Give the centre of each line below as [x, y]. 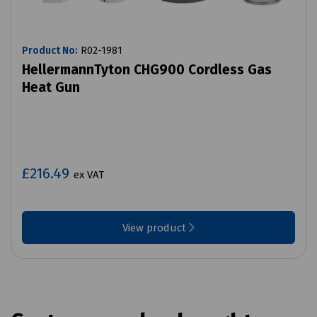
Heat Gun [51, 88]
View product [156, 228]
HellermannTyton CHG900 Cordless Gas [147, 70]
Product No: [50, 51]
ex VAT [89, 175]
